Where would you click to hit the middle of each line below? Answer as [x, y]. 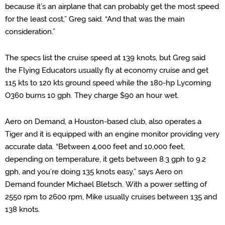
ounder [53, 184]
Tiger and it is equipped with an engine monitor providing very [112, 134]
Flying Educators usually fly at [69, 70]
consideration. [29, 32]
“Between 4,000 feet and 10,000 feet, [120, 147]
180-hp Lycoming [181, 83]
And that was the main [146, 19]
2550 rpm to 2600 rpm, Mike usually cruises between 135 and [111, 197]
